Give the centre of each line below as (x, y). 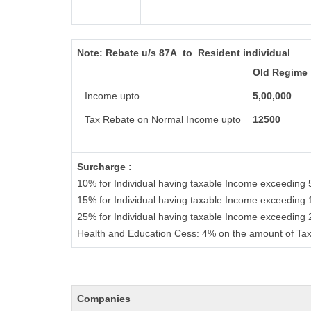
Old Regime (278, 72)
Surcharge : (104, 167)
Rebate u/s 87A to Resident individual (199, 53)
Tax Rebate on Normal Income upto (161, 119)
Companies (104, 299)
